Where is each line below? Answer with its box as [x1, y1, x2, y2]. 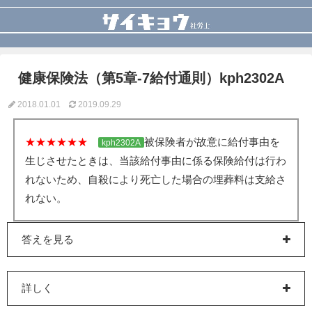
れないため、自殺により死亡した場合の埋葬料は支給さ [24, 173, 286, 185]
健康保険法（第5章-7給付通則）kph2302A [18, 70, 284, 86]
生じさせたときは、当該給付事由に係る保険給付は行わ [24, 154, 286, 166]
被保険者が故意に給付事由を [143, 135, 280, 148]
